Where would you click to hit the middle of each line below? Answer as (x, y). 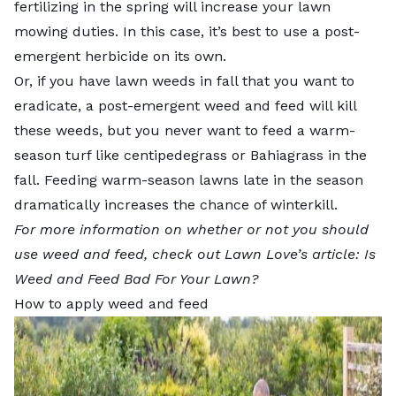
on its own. (190, 56)
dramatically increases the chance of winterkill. (176, 204)
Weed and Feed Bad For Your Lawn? (137, 278)
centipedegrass (175, 155)
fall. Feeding (58, 179)
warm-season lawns (170, 179)
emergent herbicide (81, 56)
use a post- (321, 31)
